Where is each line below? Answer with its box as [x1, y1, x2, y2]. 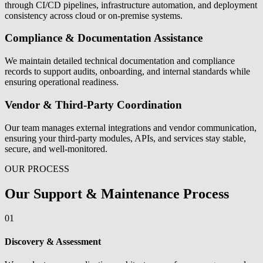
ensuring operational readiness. [5, 77, 121, 87]
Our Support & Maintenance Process [5, 186, 229, 201]
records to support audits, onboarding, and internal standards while [5, 66, 250, 77]
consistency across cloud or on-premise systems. [5, 10, 185, 21]
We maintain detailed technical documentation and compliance [5, 56, 235, 66]
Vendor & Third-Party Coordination [5, 98, 182, 111]
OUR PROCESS [5, 163, 69, 174]
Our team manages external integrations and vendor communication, [5, 122, 257, 133]
